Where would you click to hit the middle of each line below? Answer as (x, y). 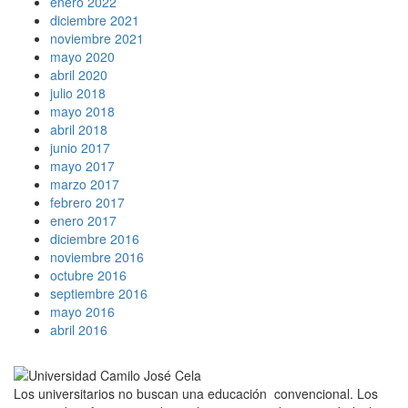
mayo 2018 (82, 112)
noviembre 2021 (97, 39)
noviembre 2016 (97, 257)
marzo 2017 (85, 184)
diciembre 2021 (95, 20)
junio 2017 (80, 148)
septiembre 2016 (99, 294)
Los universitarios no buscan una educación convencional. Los (196, 394)
